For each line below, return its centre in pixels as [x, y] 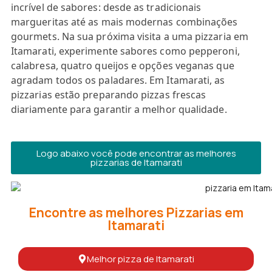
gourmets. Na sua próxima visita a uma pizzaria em [130, 36]
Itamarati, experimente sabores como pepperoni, [125, 51]
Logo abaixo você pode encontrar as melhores [136, 153]
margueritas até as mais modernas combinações [124, 22]
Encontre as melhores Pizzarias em [136, 212]
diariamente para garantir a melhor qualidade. [119, 109]
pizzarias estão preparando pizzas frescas [109, 95]
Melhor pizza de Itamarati [141, 259]
